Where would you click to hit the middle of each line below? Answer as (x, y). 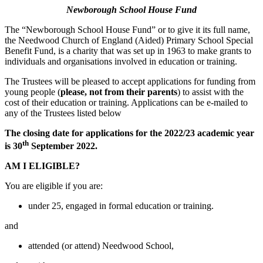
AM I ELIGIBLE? (42, 166)
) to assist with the (210, 92)
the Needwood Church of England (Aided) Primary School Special (129, 40)
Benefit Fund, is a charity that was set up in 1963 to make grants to (128, 50)
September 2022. (63, 146)
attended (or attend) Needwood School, (101, 246)
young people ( (33, 92)
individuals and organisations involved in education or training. (121, 61)
